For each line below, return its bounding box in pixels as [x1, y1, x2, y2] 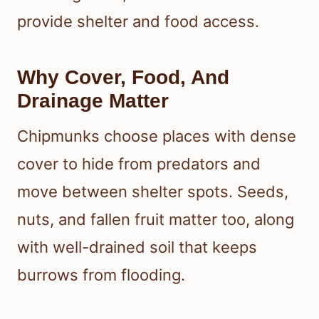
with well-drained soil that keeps [17, 238, 257, 257]
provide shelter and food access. [17, 12, 259, 31]
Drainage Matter [17, 90, 169, 113]
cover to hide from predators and [17, 155, 261, 174]
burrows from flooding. [17, 266, 185, 285]
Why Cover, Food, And [17, 66, 229, 89]
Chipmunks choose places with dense [17, 127, 296, 146]
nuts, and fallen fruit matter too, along [17, 210, 294, 229]
